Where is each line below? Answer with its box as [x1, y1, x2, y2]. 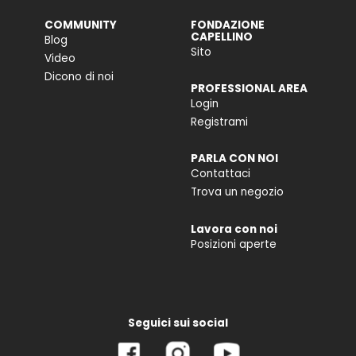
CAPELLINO [191, 29, 253, 44]
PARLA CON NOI [191, 151, 278, 167]
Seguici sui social [128, 315, 228, 331]
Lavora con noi [191, 221, 277, 237]
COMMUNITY [44, 17, 117, 33]
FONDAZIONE [191, 17, 265, 33]
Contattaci [191, 166, 250, 182]
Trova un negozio [191, 184, 284, 200]
